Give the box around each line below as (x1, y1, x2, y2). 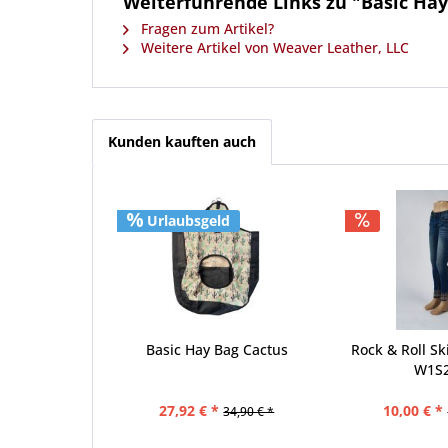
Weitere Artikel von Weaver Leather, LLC (137, 38, 409, 57)
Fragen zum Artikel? (137, 19, 274, 38)
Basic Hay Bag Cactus (145, 340, 288, 359)
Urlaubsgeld (143, 211, 230, 230)
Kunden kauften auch (108, 132, 256, 151)
